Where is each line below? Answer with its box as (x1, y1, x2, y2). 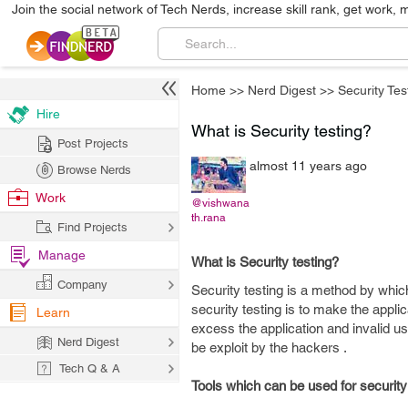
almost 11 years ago (250, 158, 367, 173)
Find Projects (57, 220, 127, 234)
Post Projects (57, 137, 128, 150)
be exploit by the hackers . (191, 340, 347, 355)
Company (57, 278, 107, 291)
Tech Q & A (59, 362, 120, 375)
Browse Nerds (57, 163, 131, 177)
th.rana (191, 211, 226, 224)
